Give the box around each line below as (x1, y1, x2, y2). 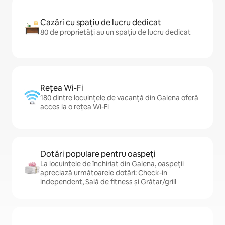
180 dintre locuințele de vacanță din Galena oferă (40, 93, 198, 102)
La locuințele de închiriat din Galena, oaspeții (40, 159, 184, 168)
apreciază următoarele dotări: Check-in (40, 168, 167, 177)
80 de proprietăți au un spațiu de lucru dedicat (40, 28, 191, 37)
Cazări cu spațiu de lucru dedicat (40, 17, 161, 28)
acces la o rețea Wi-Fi (40, 102, 109, 111)
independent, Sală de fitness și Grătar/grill (40, 177, 176, 186)
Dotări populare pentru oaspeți (40, 149, 156, 159)
